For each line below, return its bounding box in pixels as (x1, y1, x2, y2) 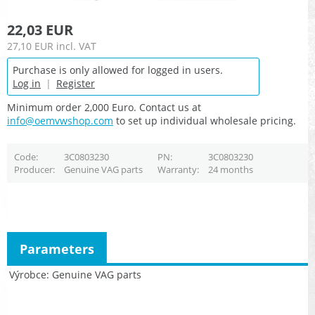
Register (56, 77, 95, 91)
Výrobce (9, 267, 46, 281)
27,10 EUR (7, 39, 53, 53)
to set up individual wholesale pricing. (113, 114, 296, 128)
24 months (207, 163, 253, 176)
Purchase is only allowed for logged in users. (13, 63, 223, 77)
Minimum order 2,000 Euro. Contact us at (7, 101, 201, 115)
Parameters (20, 240, 94, 257)
